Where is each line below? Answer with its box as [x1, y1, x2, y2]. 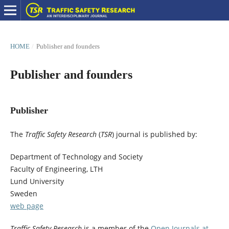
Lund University [10, 176, 64, 186]
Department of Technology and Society [10, 151, 143, 162]
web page [10, 200, 43, 211]
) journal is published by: [111, 129, 197, 139]
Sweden [10, 188, 37, 198]
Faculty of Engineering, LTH [10, 164, 103, 174]
